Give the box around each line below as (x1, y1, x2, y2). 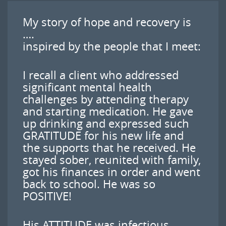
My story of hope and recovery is (23, 15, 191, 29)
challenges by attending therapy (23, 92, 189, 106)
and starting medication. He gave (23, 104, 193, 119)
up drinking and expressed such (23, 116, 189, 131)
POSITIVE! (23, 189, 72, 203)
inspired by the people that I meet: (23, 39, 201, 53)
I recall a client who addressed (23, 68, 179, 82)
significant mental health (23, 80, 152, 94)
